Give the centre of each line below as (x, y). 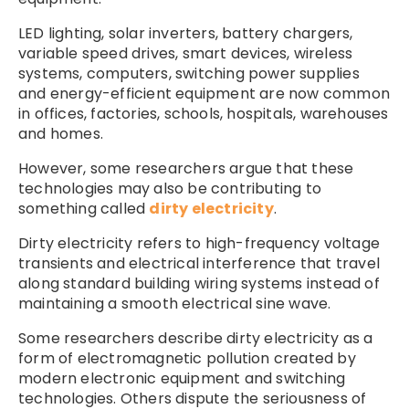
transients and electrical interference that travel (199, 263)
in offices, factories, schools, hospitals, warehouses (204, 113)
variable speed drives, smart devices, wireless (186, 53)
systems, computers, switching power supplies (189, 73)
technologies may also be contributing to (170, 188)
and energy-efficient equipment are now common (204, 93)
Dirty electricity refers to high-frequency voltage (199, 243)
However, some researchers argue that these (186, 168)
